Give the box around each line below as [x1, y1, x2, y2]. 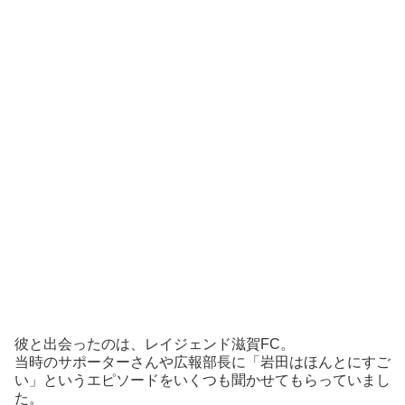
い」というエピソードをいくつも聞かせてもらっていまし [14, 372, 391, 388]
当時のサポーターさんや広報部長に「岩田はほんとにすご [14, 353, 391, 370]
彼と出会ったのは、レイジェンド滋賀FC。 [14, 335, 295, 352]
